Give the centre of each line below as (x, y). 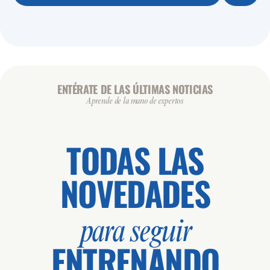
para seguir (135, 233)
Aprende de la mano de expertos (135, 102)
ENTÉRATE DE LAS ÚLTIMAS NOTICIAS (135, 89)
